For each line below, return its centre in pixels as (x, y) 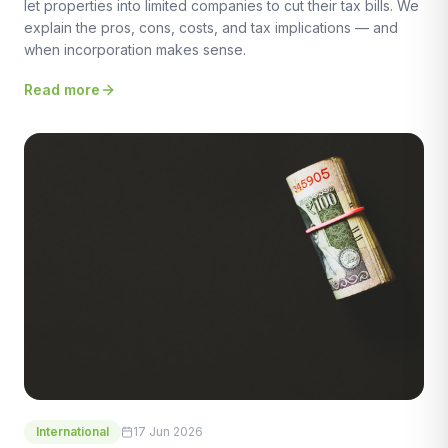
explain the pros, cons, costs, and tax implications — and (211, 28)
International (72, 432)
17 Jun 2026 (168, 432)
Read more (62, 90)
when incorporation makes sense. (135, 50)
